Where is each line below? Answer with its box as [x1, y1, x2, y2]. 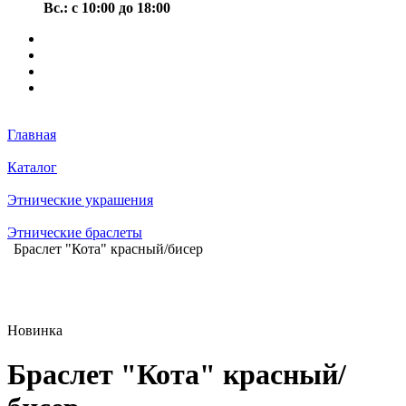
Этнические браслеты [7, 225, 142, 240]
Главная [7, 127, 56, 142]
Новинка [7, 323, 63, 338]
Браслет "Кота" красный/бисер [14, 241, 203, 256]
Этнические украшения [7, 192, 153, 208]
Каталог [7, 159, 57, 175]
